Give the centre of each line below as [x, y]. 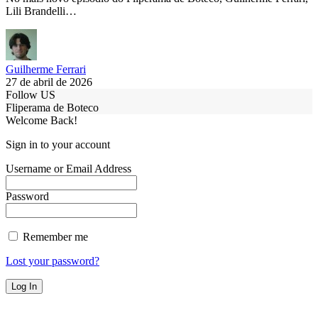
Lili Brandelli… [41, 11]
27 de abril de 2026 [49, 82]
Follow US [31, 95]
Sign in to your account [58, 145]
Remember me [54, 237]
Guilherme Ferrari [46, 70]
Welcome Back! [42, 121]
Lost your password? [53, 261]
